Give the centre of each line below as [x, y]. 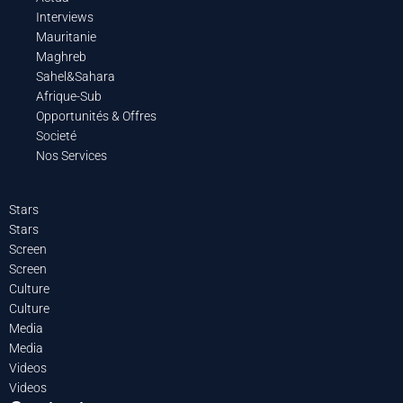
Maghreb [61, 56]
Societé [56, 135]
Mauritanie [66, 36]
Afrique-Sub [69, 96]
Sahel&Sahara [76, 76]
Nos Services [72, 155]
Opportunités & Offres [96, 116]
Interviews [65, 17]
